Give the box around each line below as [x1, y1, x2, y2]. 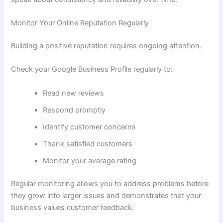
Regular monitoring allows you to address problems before [11, 179, 209, 188]
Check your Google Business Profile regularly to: [11, 65, 173, 74]
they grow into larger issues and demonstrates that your [11, 191, 202, 200]
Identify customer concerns [43, 122, 136, 131]
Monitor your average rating [43, 156, 137, 165]
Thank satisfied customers [43, 139, 133, 148]
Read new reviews [43, 88, 105, 98]
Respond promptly [43, 105, 106, 114]
